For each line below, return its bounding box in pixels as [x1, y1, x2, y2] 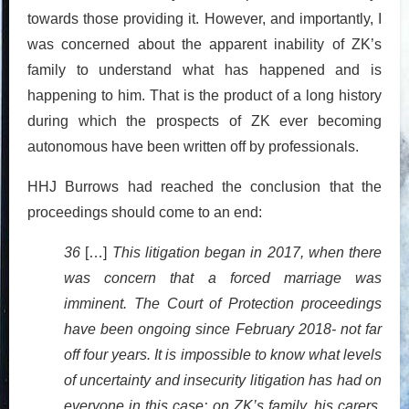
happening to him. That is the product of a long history [27, 87, 382, 103]
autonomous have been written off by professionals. [27, 138, 359, 154]
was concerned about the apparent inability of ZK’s [27, 36, 382, 52]
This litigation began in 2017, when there [111, 244, 382, 260]
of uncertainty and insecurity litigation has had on [64, 372, 382, 388]
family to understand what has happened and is [27, 61, 382, 78]
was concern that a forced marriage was [64, 269, 382, 286]
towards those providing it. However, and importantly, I [27, 10, 382, 26]
